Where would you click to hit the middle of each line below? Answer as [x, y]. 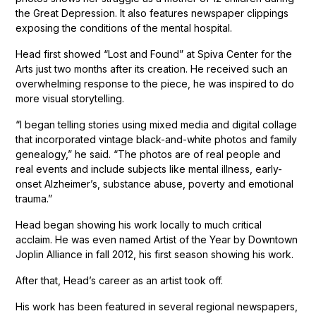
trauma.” [34, 198]
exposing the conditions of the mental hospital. [124, 28]
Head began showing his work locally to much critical [139, 224]
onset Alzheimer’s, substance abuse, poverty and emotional [155, 183]
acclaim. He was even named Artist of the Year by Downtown [157, 239]
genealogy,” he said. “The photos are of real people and [148, 154]
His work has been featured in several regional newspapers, [157, 306]
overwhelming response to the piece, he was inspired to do [155, 83]
